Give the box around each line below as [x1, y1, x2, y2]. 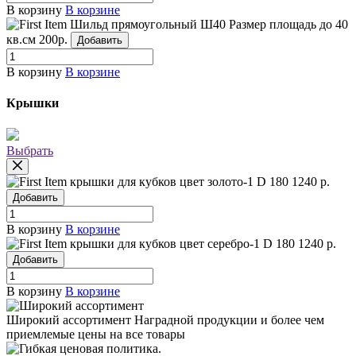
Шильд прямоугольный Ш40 [70, 17, 226, 32]
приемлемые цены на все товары [6, 327, 185, 341]
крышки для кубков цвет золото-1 [70, 174, 253, 188]
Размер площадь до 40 [229, 17, 348, 32]
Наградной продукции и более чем [134, 312, 324, 327]
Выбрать [6, 143, 53, 157]
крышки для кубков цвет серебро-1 [70, 236, 260, 250]
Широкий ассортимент [6, 312, 131, 327]
